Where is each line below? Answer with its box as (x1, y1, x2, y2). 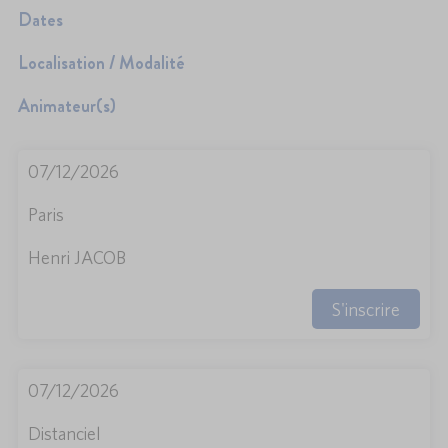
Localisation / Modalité (18, 50, 185, 77)
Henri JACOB (28, 247, 126, 269)
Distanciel (28, 423, 101, 445)
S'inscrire (332, 298, 400, 320)
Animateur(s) (18, 93, 116, 120)
